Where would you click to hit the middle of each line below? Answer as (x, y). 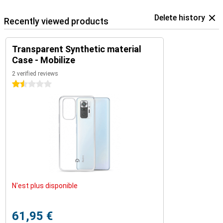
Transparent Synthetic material (77, 49)
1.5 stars (26, 84)
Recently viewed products (56, 21)
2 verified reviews (35, 74)
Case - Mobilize (44, 60)
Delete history (180, 18)
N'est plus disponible (45, 186)
